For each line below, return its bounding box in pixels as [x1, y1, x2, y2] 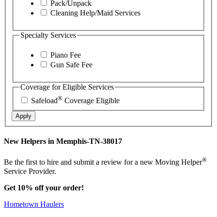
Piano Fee [48, 51, 81, 60]
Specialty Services [20, 31, 76, 39]
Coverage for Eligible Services [20, 83, 114, 92]
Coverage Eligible [62, 96, 120, 105]
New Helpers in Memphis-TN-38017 [4, 137, 122, 145]
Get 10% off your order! [4, 183, 84, 192]
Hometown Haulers [4, 200, 64, 208]
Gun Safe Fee [48, 61, 93, 69]
